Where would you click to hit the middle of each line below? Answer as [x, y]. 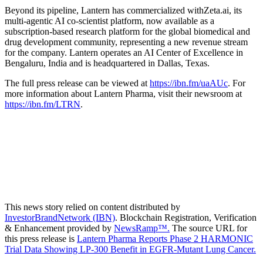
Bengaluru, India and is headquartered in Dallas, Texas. [107, 63]
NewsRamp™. [142, 228]
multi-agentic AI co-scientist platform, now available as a [109, 21]
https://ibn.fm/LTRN [43, 104]
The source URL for [208, 228]
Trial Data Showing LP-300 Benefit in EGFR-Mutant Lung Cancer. [130, 249]
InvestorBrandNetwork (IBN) [60, 217]
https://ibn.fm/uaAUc [189, 83]
